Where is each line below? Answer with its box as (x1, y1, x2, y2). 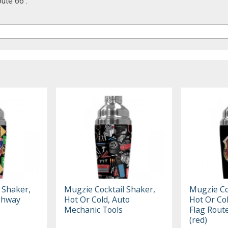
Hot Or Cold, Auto (64, 193, 130, 205)
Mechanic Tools (64, 204, 123, 215)
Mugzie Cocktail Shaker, (64, 183, 156, 195)
